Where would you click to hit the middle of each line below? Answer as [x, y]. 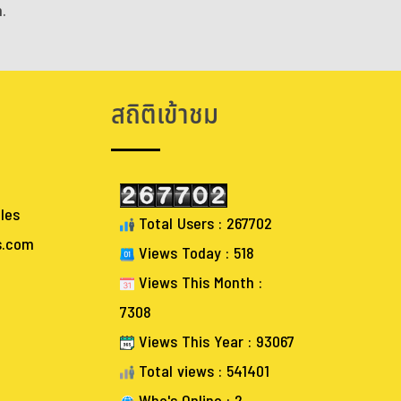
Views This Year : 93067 [214, 342]
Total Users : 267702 [203, 224]
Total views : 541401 [202, 372]
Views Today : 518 [194, 254]
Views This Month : [198, 283]
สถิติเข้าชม [165, 115]
